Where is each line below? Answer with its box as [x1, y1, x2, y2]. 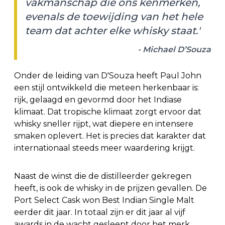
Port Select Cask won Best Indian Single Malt [14, 195, 194, 205]
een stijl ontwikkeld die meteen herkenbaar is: [14, 82, 199, 92]
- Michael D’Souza [138, 44, 211, 54]
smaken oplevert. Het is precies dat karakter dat [14, 131, 206, 141]
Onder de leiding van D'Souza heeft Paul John [14, 70, 201, 80]
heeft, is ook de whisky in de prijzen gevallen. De [14, 183, 207, 193]
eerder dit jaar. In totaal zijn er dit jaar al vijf [14, 207, 185, 217]
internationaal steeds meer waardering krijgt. [14, 143, 195, 153]
